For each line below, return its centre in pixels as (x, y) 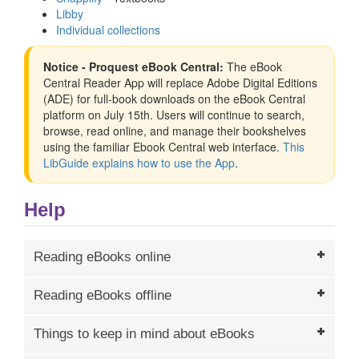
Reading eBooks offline (102, 295)
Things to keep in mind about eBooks (144, 333)
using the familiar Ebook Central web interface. (163, 146)
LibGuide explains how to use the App (139, 162)
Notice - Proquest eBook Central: (133, 66)
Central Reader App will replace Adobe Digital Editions (180, 82)
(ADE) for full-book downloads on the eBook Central (174, 98)
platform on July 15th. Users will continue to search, (174, 114)
